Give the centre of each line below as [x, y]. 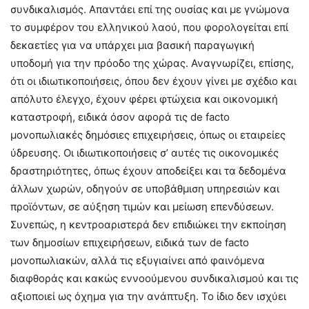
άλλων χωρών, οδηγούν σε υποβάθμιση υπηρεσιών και [145, 189]
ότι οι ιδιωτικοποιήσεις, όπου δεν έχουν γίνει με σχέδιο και [153, 81]
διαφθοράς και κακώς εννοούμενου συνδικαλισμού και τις [154, 279]
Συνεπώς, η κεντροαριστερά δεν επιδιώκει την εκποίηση [148, 225]
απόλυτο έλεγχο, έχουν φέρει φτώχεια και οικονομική [144, 99]
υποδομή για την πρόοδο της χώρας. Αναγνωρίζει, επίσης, [152, 63]
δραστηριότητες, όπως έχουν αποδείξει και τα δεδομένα [148, 171]
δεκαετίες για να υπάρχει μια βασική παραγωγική [132, 46]
